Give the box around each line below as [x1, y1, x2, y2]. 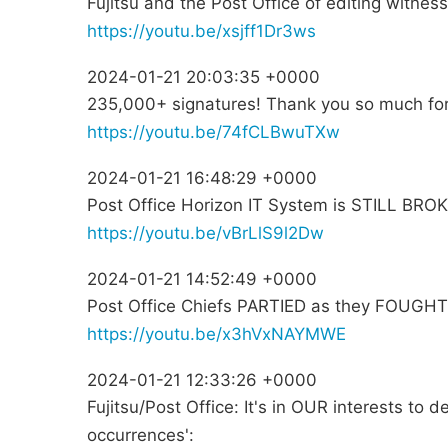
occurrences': [87, 425, 194, 446]
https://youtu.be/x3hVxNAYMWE [87, 324, 346, 345]
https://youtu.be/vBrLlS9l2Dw [87, 223, 324, 244]
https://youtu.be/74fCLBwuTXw [87, 122, 340, 143]
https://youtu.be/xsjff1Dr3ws [87, 21, 316, 42]
